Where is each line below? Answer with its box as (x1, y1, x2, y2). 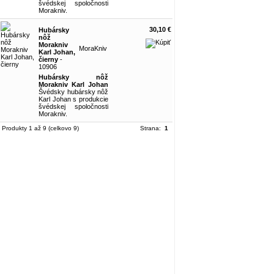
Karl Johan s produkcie (39, 95, 108, 103)
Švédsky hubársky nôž (39, 88, 108, 95)
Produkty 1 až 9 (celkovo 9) (2, 125, 79, 131)
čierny (39, 56, 58, 63)
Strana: (140, 125, 165, 131)
